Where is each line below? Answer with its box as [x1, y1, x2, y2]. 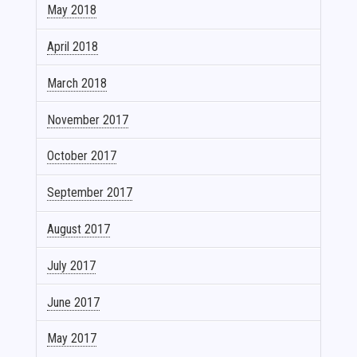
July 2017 [47, 257, 96, 273]
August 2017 [47, 222, 111, 237]
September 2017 [47, 185, 133, 201]
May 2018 [47, 2, 97, 18]
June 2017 [47, 294, 100, 310]
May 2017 [47, 331, 97, 347]
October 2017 [47, 148, 117, 164]
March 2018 [47, 75, 108, 91]
